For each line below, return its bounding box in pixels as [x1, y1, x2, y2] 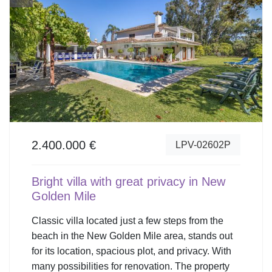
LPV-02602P [175, 139, 231, 150]
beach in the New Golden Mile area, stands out [32, 231, 233, 242]
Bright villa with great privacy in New [32, 175, 225, 189]
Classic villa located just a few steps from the [32, 216, 223, 226]
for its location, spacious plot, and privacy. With [32, 246, 231, 257]
